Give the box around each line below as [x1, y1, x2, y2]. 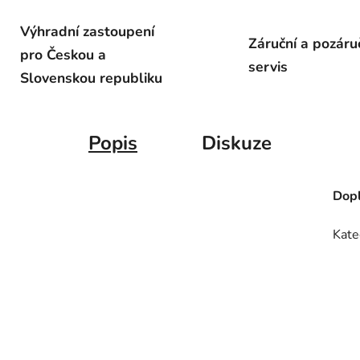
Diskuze [202, 130, 272, 157]
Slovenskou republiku [19, 68, 162, 88]
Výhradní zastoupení [19, 22, 154, 42]
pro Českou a [19, 45, 106, 65]
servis [248, 56, 288, 76]
